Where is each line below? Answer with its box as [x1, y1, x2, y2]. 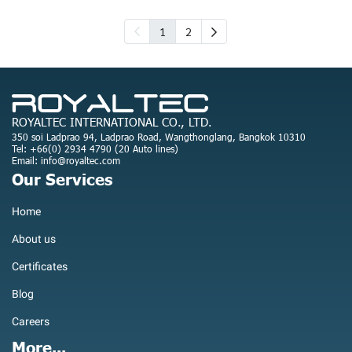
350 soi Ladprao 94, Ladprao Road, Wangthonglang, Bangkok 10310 [12, 130, 306, 143]
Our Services [12, 167, 112, 189]
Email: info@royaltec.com [12, 153, 120, 167]
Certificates [12, 259, 68, 273]
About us [12, 232, 56, 245]
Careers [12, 314, 49, 328]
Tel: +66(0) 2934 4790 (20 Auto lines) [12, 141, 178, 155]
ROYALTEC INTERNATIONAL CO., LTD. [12, 113, 212, 130]
